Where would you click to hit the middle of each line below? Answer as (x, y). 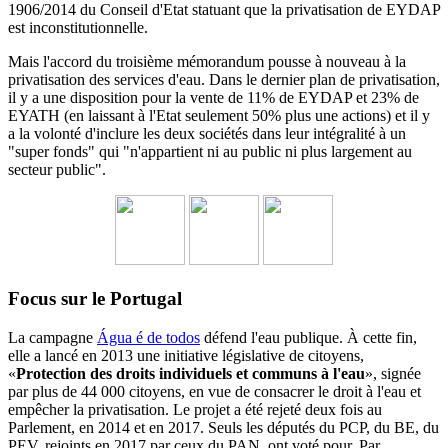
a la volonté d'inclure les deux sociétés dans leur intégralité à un (207, 134)
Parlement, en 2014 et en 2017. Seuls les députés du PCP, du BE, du (223, 427)
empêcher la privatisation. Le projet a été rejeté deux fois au (195, 409)
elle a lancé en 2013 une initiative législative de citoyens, (186, 355)
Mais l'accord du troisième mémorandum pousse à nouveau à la (207, 62)
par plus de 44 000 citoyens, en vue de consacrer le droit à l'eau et (214, 391)
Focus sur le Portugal (95, 298)
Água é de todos (148, 337)
